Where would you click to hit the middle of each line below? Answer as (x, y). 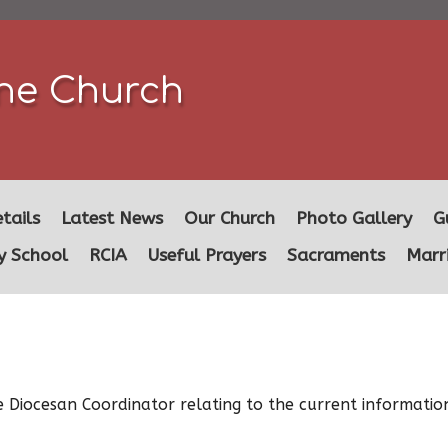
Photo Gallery (354, 218)
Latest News (112, 218)
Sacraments (336, 255)
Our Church (229, 218)
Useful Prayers (207, 255)
